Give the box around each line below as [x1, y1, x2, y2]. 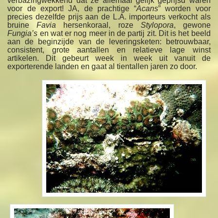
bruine [7, 21, 37, 30]
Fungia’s [7, 29, 38, 38]
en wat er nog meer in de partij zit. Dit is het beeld [37, 29, 211, 38]
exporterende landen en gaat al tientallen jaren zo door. [7, 62, 198, 71]
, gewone [173, 21, 211, 30]
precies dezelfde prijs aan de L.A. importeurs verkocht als [7, 13, 211, 21]
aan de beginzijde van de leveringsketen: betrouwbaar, [7, 37, 211, 46]
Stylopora [140, 21, 174, 30]
